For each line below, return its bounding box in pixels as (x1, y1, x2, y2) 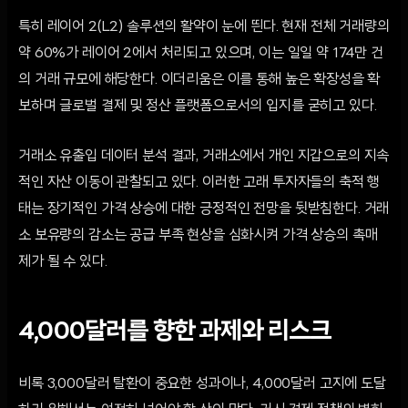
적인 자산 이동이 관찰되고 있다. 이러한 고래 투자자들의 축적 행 (18, 176, 381, 190)
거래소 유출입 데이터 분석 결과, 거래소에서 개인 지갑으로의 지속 (18, 149, 390, 164)
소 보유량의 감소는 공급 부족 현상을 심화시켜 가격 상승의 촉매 (18, 229, 378, 243)
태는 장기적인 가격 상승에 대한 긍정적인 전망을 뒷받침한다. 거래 (18, 202, 390, 217)
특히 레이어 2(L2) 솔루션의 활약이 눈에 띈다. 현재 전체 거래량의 (18, 20, 390, 35)
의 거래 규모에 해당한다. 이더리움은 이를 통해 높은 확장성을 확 (18, 73, 381, 87)
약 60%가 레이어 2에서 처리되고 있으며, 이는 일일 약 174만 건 (18, 46, 383, 61)
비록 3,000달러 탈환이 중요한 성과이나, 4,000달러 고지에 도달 (18, 377, 386, 392)
